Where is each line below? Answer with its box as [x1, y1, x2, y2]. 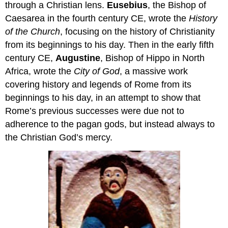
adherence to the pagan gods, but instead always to [5, 119, 215, 129]
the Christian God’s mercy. [5, 132, 113, 142]
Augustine [55, 52, 101, 63]
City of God [74, 66, 120, 76]
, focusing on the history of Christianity [60, 26, 215, 37]
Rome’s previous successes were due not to [5, 105, 185, 116]
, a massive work [120, 66, 188, 76]
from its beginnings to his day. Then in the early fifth [5, 39, 214, 50]
